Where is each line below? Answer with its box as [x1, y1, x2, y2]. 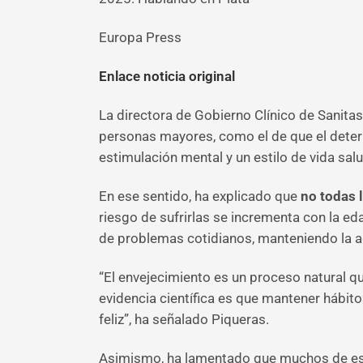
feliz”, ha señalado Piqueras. [99, 311, 269, 327]
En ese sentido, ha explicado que [99, 188, 297, 204]
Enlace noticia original [99, 68, 235, 84]
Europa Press [99, 29, 181, 45]
